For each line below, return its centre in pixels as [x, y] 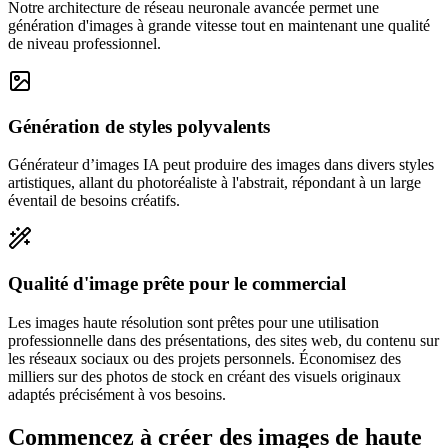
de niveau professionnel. [84, 43]
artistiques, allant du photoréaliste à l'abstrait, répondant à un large [214, 183]
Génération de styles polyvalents [139, 126]
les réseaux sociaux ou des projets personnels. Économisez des [204, 358]
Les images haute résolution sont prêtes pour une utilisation [193, 322]
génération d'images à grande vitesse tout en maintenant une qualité [219, 25]
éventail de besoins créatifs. [94, 201]
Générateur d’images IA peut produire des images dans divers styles [221, 165]
